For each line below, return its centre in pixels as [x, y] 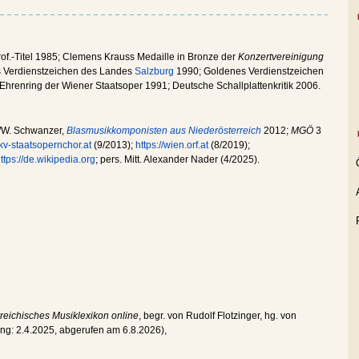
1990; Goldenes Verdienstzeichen [249, 71]
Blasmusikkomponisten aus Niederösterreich [164, 131]
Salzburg [154, 71]
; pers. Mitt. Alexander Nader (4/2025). [177, 159]
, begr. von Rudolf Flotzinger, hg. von [218, 316]
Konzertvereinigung [281, 57]
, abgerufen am [89, 330]
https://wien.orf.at [172, 145]
